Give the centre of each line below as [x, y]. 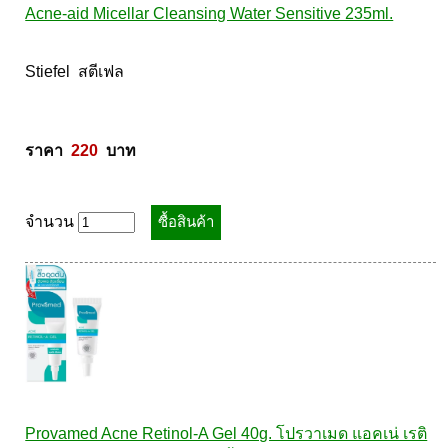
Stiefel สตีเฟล [77, 71]
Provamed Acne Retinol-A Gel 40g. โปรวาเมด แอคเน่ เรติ [226, 433]
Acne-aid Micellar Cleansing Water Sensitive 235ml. [209, 13]
